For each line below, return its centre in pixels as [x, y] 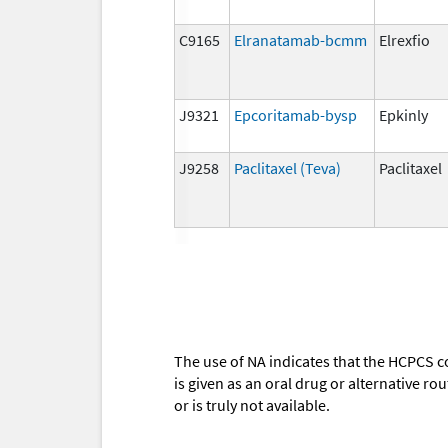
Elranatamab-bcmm [300, 39]
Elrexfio [404, 39]
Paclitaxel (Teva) [287, 167]
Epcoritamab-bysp [295, 114]
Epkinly [403, 114]
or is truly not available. [252, 405]
